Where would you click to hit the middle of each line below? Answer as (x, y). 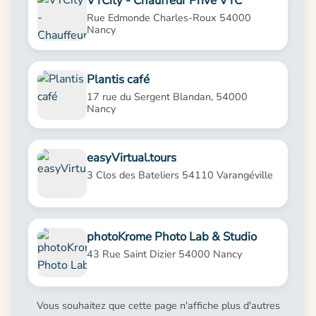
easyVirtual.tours (131, 158)
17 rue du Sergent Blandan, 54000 (167, 96)
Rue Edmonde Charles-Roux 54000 (169, 18)
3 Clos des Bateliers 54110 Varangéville (180, 175)
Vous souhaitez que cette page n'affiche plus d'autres (158, 305)
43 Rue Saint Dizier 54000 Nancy (164, 254)
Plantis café (118, 79)
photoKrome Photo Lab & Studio (171, 236)
